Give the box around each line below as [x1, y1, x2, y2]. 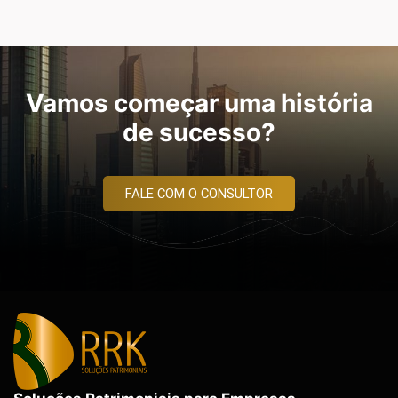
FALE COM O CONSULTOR [125, 185, 273, 202]
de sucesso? [123, 116, 275, 147]
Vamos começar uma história [25, 87, 373, 118]
